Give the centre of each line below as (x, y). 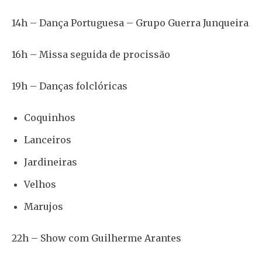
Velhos (40, 184)
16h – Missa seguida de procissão (91, 54)
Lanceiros (48, 139)
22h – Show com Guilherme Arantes (96, 238)
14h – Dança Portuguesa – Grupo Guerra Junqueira (130, 23)
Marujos (44, 206)
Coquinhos (50, 117)
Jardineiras (51, 162)
